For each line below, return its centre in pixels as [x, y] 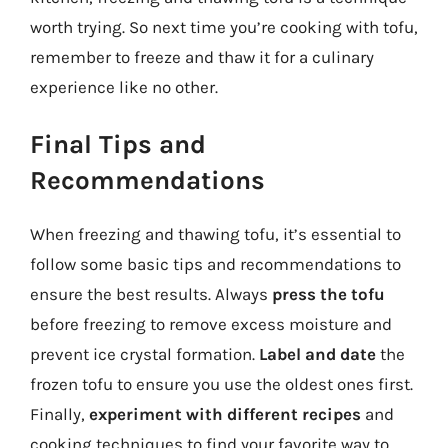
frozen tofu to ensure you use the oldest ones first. [221, 384]
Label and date [317, 354]
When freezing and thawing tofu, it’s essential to [215, 234]
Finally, [59, 414]
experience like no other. [124, 86]
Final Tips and [118, 144]
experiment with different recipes [225, 414]
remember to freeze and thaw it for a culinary [202, 56]
